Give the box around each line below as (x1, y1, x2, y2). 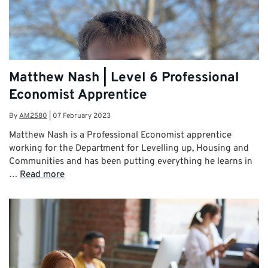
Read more (20, 168, 65, 181)
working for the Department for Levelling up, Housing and (9, 142, 249, 154)
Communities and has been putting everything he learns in (9, 155, 252, 167)
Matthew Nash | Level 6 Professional (9, 69, 239, 87)
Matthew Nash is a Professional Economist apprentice (9, 129, 232, 141)
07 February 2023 (53, 111, 111, 121)
